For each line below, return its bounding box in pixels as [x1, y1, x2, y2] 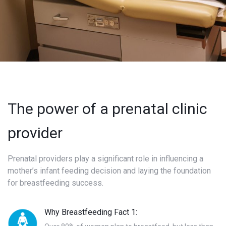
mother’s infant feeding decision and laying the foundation [8, 166, 211, 176]
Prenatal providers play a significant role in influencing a [8, 154, 203, 163]
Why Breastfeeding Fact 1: [44, 207, 137, 217]
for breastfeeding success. [8, 178, 103, 188]
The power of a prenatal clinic [8, 100, 207, 118]
